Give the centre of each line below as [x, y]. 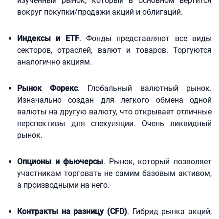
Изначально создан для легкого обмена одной [114, 100]
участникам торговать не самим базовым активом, [114, 173]
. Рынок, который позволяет [158, 162]
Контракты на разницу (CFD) [72, 211]
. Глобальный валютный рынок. [144, 88]
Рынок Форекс [47, 88]
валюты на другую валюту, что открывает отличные [114, 112]
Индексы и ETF [48, 38]
